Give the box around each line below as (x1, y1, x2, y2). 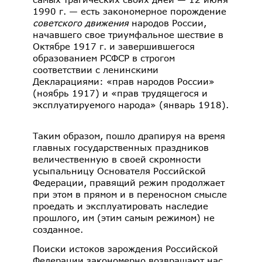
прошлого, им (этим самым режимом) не (33, 212, 215, 223)
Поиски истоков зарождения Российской (33, 243, 218, 254)
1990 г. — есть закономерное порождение (33, 5, 226, 16)
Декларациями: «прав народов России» (33, 75, 215, 87)
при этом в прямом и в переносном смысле (33, 188, 227, 199)
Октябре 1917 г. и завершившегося (33, 40, 195, 51)
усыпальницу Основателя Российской (33, 165, 206, 176)
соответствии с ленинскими (33, 64, 158, 75)
